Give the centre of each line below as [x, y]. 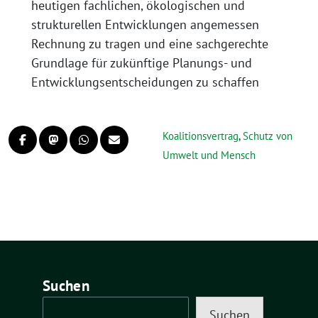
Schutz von [268, 136]
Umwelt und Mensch [209, 155]
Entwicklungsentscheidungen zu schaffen [145, 82]
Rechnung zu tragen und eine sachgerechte [150, 44]
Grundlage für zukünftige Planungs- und [142, 63]
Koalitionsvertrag [201, 136]
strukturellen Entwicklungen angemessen [145, 24]
